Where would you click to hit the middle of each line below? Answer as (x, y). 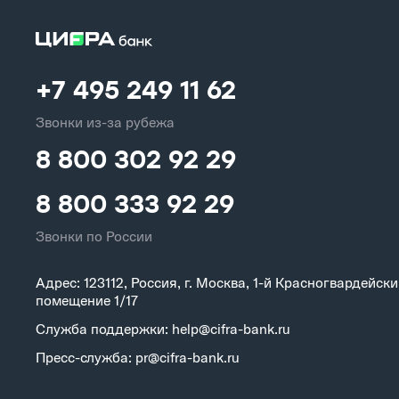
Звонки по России (94, 236)
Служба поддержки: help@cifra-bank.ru (163, 329)
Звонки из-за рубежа (105, 122)
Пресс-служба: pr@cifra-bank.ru (138, 358)
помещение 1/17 (87, 301)
